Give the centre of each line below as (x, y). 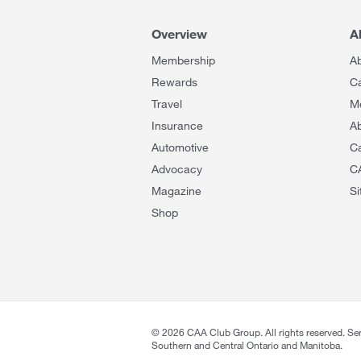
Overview (179, 33)
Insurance (177, 125)
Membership (183, 60)
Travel (167, 104)
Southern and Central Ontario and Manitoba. (247, 345)
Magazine (176, 191)
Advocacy (177, 169)
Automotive (180, 147)
